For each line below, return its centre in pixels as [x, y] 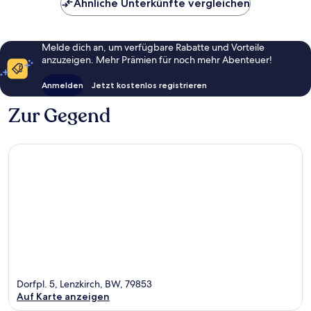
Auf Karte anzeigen [63, 297]
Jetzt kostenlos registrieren [149, 85]
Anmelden [62, 85]
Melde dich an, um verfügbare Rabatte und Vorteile [153, 47]
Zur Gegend [59, 116]
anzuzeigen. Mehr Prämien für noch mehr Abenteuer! [157, 59]
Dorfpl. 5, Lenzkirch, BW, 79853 [84, 284]
